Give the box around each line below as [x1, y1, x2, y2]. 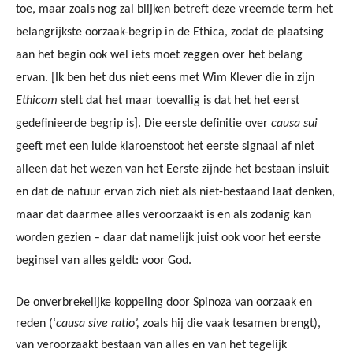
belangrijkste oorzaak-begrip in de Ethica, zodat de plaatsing [16, 26, 324, 39]
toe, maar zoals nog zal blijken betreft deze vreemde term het [16, 3, 333, 16]
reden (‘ [16, 318, 56, 330]
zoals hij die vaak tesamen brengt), [143, 318, 321, 330]
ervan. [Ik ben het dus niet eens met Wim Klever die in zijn [16, 72, 314, 84]
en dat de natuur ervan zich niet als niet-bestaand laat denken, [16, 186, 335, 199]
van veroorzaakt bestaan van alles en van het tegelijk [16, 339, 287, 351]
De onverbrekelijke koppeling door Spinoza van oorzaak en [16, 296, 312, 309]
